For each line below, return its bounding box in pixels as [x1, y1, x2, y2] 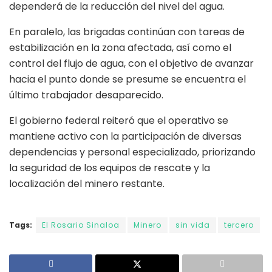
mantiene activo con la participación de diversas [9, 129, 242, 143]
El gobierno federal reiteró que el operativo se [9, 113, 228, 127]
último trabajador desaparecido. [9, 87, 163, 102]
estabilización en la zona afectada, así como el [9, 40, 231, 55]
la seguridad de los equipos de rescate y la [9, 160, 210, 175]
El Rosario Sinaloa [42, 219, 120, 230]
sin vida [175, 219, 210, 230]
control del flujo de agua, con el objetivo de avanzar [9, 56, 254, 70]
